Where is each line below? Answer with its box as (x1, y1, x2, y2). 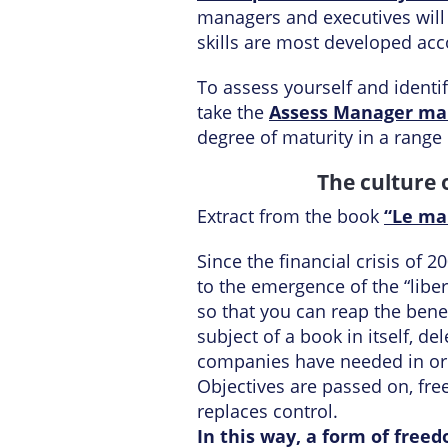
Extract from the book (197, 204, 384, 229)
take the (197, 100, 269, 125)
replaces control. (197, 399, 338, 424)
